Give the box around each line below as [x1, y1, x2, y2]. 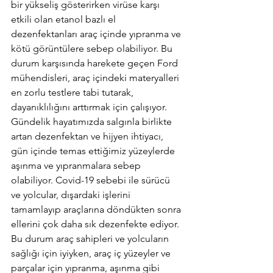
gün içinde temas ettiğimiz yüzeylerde [11, 145, 177, 157]
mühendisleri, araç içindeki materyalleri [11, 72, 182, 84]
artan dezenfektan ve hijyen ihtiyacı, [11, 130, 166, 143]
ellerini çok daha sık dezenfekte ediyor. [11, 218, 182, 230]
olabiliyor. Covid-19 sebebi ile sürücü [11, 174, 172, 186]
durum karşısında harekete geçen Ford [11, 57, 180, 69]
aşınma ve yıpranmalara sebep [11, 160, 143, 172]
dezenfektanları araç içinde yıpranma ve [11, 28, 183, 40]
